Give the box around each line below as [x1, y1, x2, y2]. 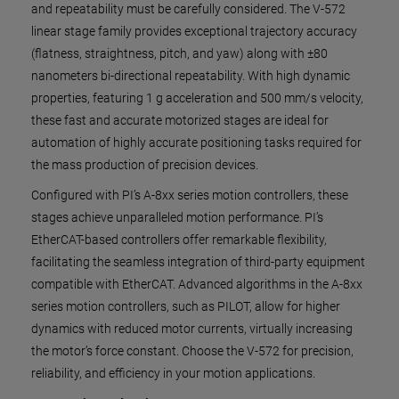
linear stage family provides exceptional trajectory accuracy [31, 24, 357, 38]
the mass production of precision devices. [31, 158, 258, 172]
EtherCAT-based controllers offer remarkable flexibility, [31, 232, 327, 247]
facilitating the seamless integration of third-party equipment [31, 255, 365, 269]
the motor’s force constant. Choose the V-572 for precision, [31, 344, 354, 358]
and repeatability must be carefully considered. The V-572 [31, 2, 346, 16]
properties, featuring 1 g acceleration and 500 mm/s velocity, [31, 91, 363, 105]
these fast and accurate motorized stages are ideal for [31, 113, 329, 127]
